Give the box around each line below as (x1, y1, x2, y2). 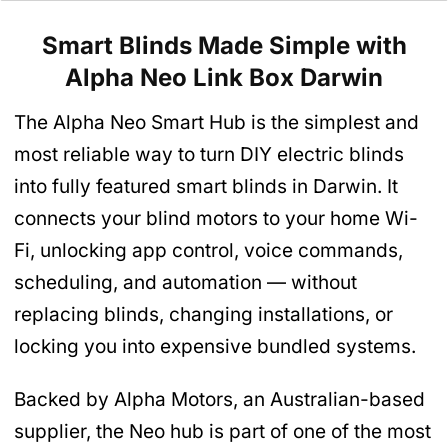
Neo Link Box (140, 63, 294, 93)
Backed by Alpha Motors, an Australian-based (14, 388, 425, 412)
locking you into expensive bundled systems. (14, 335, 416, 359)
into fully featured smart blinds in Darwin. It (14, 175, 398, 199)
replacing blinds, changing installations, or (14, 303, 393, 327)
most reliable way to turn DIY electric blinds (14, 143, 404, 167)
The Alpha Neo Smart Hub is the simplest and (14, 111, 419, 135)
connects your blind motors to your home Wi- (14, 207, 418, 231)
